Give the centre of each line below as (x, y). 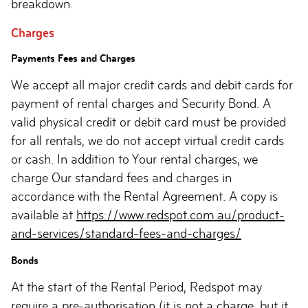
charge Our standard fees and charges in (121, 178)
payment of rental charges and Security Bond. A (141, 103)
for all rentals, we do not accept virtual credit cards (147, 141)
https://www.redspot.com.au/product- (180, 215)
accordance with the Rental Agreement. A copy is (144, 196)
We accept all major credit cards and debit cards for (152, 85)
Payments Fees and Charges (76, 58)
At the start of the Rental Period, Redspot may (136, 287)
